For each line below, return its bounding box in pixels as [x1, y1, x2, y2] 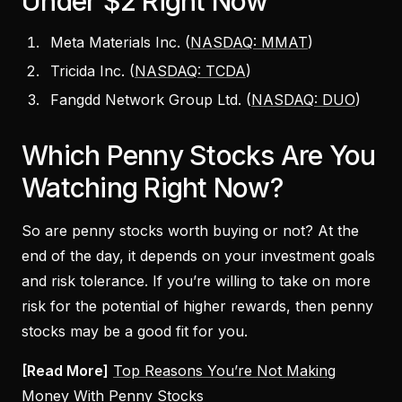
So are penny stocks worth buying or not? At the [22, 221, 359, 240]
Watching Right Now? [22, 170, 283, 204]
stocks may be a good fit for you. [22, 321, 252, 340]
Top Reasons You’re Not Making [113, 361, 336, 380]
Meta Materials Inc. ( [50, 32, 190, 51]
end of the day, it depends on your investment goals [22, 246, 375, 265]
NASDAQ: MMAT [190, 32, 308, 51]
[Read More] [22, 361, 109, 380]
